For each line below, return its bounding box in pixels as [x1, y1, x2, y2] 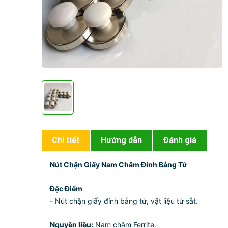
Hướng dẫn [101, 135, 142, 145]
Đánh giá [163, 135, 196, 145]
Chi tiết [52, 135, 80, 145]
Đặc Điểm [50, 184, 82, 193]
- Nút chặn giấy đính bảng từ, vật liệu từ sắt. [50, 196, 198, 205]
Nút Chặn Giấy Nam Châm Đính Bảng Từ [50, 160, 187, 169]
